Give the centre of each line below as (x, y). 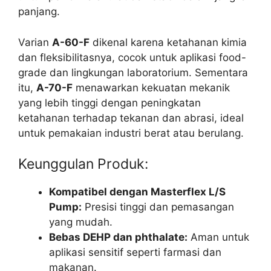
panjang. (39, 12)
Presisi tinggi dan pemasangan (158, 207)
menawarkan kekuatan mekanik (151, 87)
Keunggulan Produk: (83, 164)
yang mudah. (81, 222)
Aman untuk (218, 237)
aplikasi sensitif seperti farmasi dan (135, 253)
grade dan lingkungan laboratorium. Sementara (133, 72)
